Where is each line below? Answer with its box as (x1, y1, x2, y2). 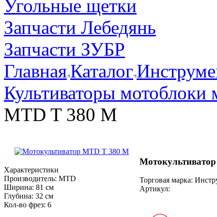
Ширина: (4, 183, 34, 191)
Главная (4, 60, 67, 81)
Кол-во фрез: (4, 200, 46, 209)
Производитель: (4, 174, 57, 183)
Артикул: (139, 185, 170, 193)
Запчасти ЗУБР (4, 38, 125, 60)
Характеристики (4, 165, 59, 174)
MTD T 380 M (4, 104, 117, 125)
